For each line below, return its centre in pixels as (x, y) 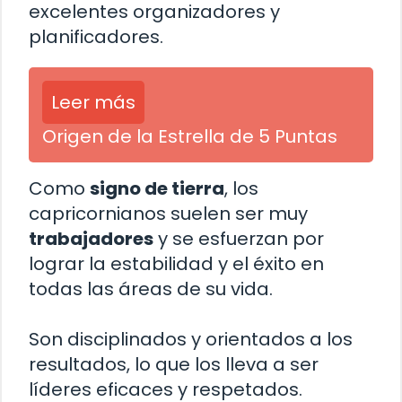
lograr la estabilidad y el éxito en (176, 264)
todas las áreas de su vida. (151, 289)
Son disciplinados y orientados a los (191, 340)
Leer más (93, 103)
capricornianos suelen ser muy (168, 214)
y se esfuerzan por (239, 239)
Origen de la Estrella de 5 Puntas (190, 137)
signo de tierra (157, 189)
